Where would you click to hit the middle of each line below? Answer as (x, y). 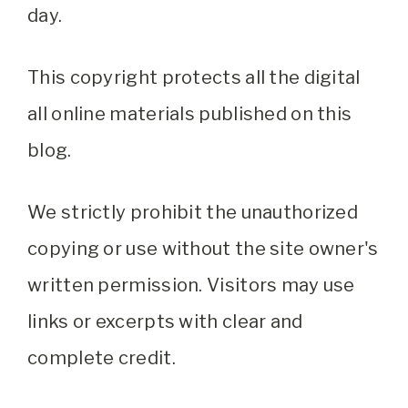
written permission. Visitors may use (191, 285)
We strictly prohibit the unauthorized (193, 212)
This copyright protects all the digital (194, 77)
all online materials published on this (190, 113)
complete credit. (102, 357)
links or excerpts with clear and (165, 321)
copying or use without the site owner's (203, 248)
